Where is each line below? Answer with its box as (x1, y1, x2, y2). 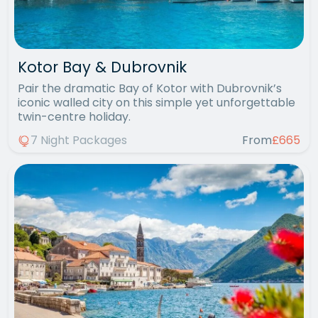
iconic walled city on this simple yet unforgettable (18, 94, 295, 111)
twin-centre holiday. (18, 109, 131, 126)
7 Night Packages (31, 131, 127, 148)
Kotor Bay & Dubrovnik (18, 57, 187, 78)
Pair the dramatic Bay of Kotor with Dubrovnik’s (18, 80, 282, 97)
